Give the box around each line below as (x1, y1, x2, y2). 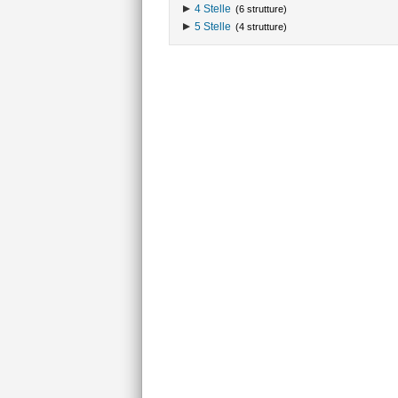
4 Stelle (194, 3, 231, 15)
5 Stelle (194, 20, 231, 33)
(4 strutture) (235, 21, 287, 32)
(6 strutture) (235, 4, 287, 14)
